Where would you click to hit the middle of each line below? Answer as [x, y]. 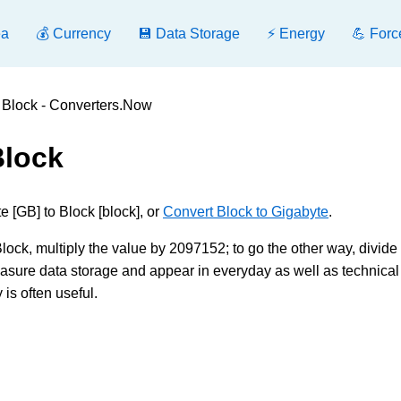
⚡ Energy [296, 34]
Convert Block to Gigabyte [246, 211]
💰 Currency [73, 34]
